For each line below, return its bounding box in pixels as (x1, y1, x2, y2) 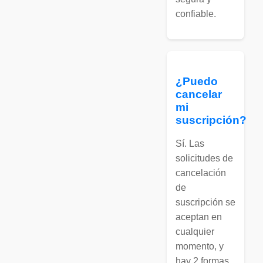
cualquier (176, 226, 214, 237)
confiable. (176, 9, 216, 19)
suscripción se (176, 197, 235, 207)
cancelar (176, 87, 222, 100)
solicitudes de (176, 153, 233, 163)
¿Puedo (176, 75, 218, 87)
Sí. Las (176, 138, 204, 149)
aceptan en (176, 211, 222, 222)
